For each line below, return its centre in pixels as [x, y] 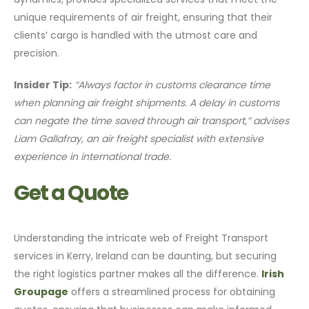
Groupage [41, 291]
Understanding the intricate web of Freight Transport [141, 238]
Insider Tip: [43, 84]
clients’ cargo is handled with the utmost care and [136, 35]
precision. [37, 53]
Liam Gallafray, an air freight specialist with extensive [139, 138]
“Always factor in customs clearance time [173, 84]
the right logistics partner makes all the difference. [138, 273]
